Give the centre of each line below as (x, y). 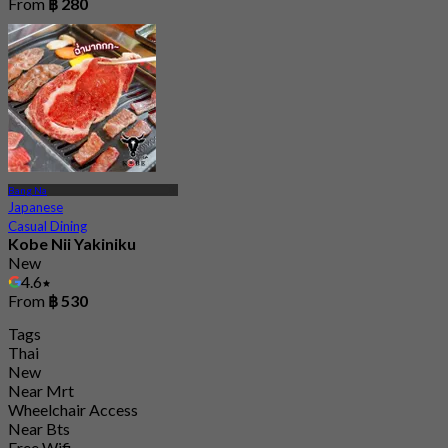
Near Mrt (41, 390)
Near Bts (39, 428)
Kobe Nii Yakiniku (72, 243)
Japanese (35, 206)
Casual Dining (47, 225)
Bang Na (27, 189)
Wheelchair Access (73, 409)
